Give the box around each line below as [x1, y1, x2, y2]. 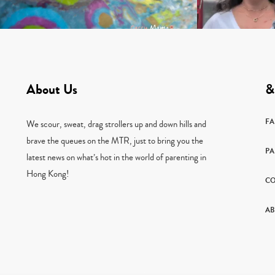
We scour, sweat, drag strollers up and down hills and [26, 118, 206, 131]
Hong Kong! [26, 168, 69, 181]
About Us [26, 80, 77, 100]
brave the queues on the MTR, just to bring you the [26, 134, 203, 148]
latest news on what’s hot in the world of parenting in [26, 151, 206, 165]
